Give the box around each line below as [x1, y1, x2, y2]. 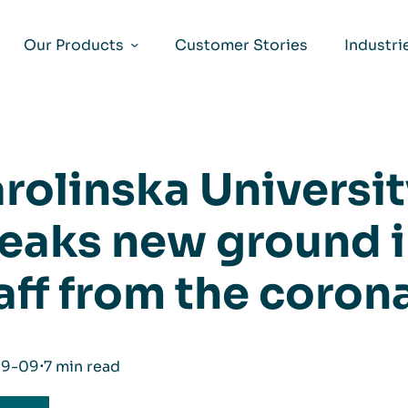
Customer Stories [175, 36, 309, 55]
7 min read [44, 357, 120, 376]
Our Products [23, 36, 124, 55]
